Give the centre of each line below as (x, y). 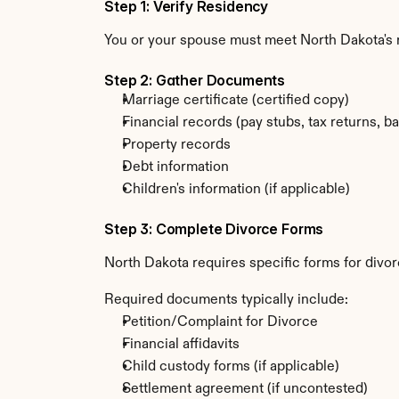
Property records (176, 145)
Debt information (175, 167)
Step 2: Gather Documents (195, 80)
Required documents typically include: (226, 300)
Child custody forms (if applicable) (231, 367)
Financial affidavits (181, 345)
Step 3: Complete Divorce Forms (214, 229)
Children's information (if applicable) (236, 190)
